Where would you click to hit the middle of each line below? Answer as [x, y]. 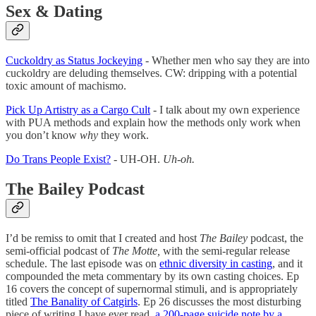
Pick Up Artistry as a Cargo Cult [78, 110]
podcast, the [275, 238]
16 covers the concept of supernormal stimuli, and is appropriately [152, 289]
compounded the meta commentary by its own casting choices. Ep [152, 276]
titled [18, 302]
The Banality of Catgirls [84, 302]
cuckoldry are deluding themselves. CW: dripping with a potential [151, 73]
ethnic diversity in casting [216, 264]
